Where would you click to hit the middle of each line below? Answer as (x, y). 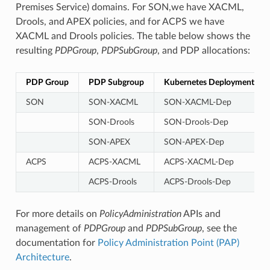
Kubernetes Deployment (209, 83)
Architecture (42, 258)
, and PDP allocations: (203, 51)
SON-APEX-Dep (194, 142)
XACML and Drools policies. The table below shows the (133, 36)
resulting (35, 51)
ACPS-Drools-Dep (197, 182)
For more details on (57, 214)
